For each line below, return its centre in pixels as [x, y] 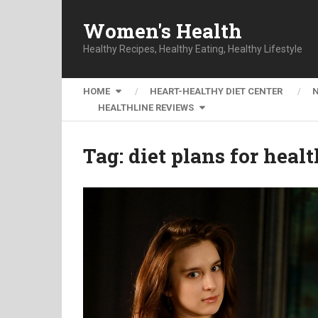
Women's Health [163, 31]
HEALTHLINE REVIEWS [146, 108]
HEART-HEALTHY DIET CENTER [216, 91]
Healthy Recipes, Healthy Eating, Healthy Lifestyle [193, 49]
